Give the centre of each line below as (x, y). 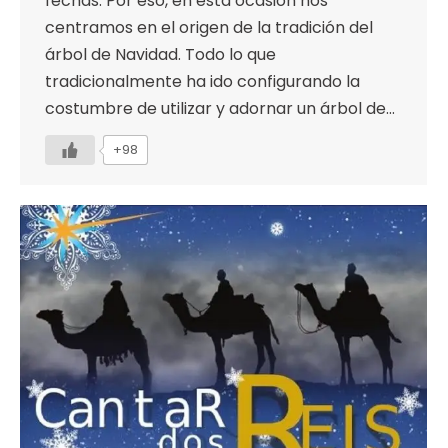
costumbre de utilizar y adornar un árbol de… (220, 109)
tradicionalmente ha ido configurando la (202, 82)
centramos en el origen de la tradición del (209, 28)
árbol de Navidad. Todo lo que (160, 55)
